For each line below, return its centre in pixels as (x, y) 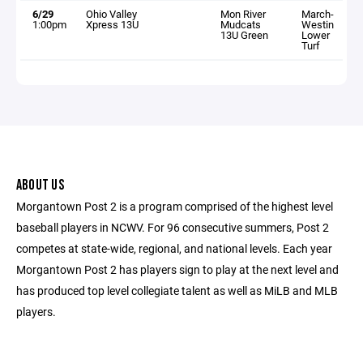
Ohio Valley (112, 13)
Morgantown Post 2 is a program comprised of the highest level (175, 206)
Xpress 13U (113, 24)
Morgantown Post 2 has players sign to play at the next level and (177, 269)
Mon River (243, 13)
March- (317, 13)
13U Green (245, 34)
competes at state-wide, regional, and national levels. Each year (174, 248)
